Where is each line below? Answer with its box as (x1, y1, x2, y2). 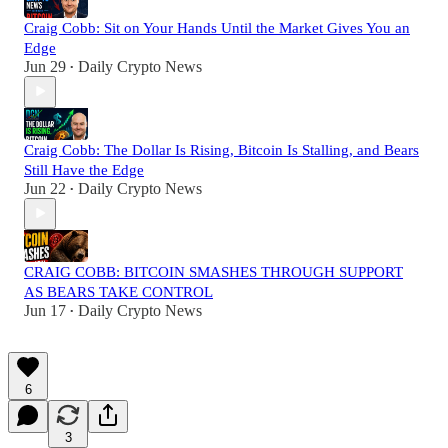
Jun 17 (24, 301, 66, 319)
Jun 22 (24, 179, 66, 197)
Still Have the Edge (24, 161, 144, 178)
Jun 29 (24, 57, 66, 75)
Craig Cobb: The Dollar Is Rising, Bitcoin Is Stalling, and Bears (24, 141, 419, 158)
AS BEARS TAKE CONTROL (24, 283, 213, 300)
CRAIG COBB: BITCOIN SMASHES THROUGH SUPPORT (24, 263, 403, 280)
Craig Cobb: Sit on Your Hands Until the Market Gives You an (24, 19, 410, 36)
